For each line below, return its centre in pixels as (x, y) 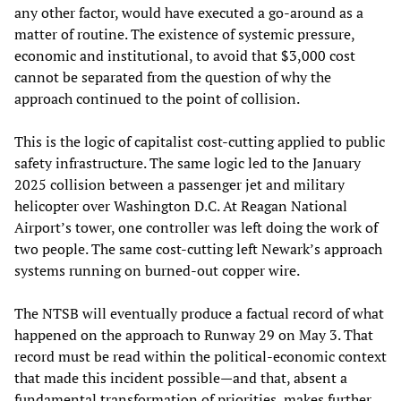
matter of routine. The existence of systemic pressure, (184, 34)
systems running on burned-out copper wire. (157, 271)
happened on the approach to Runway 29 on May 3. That (194, 335)
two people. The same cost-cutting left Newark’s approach (198, 249)
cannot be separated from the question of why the (173, 77)
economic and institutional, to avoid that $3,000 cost (185, 56)
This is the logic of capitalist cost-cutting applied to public (200, 142)
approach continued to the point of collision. (157, 99)
